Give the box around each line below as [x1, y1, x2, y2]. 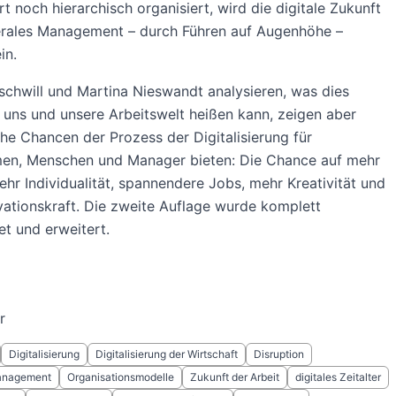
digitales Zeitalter [294, 370, 381, 384]
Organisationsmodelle [66, 370, 174, 384]
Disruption [253, 347, 304, 361]
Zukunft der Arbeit [189, 370, 279, 384]
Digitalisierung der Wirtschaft [95, 347, 238, 361]
